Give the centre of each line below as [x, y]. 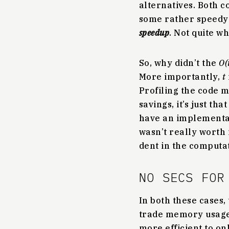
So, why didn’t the [179, 63]
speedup [154, 33]
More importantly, [181, 77]
